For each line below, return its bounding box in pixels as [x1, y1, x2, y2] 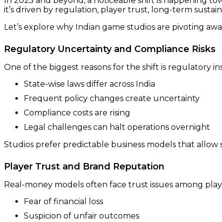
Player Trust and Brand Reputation [4, 161, 165, 172]
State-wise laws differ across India [24, 79, 155, 89]
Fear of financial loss [24, 197, 103, 207]
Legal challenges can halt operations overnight [24, 122, 210, 132]
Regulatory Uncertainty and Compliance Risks [4, 44, 216, 55]
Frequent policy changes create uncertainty [24, 94, 200, 104]
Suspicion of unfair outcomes [24, 211, 139, 221]
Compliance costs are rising [24, 108, 130, 118]
